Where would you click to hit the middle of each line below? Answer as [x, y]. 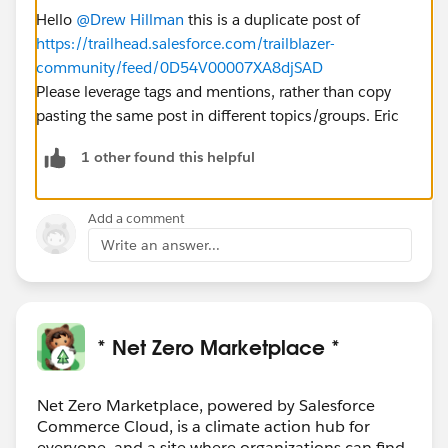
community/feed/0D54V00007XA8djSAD [179, 67]
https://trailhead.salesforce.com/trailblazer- [185, 43]
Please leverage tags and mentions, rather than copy [213, 91]
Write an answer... [160, 244]
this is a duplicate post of [272, 19]
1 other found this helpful [168, 157]
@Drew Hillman [130, 19]
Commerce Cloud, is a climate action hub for [203, 426]
